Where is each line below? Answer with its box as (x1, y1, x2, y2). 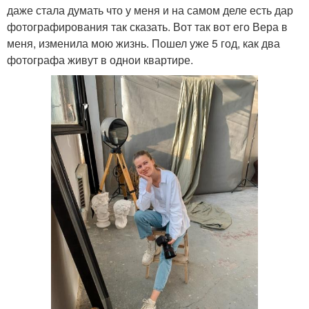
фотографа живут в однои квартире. (7, 51, 193, 68)
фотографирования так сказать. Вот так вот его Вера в (7, 18, 288, 34)
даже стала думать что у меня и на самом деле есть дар (7, 1, 293, 18)
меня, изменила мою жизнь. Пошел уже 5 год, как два (7, 34, 280, 51)
